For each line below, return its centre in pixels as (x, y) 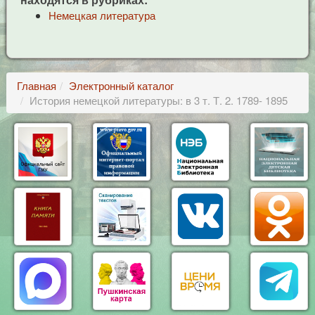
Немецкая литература (102, 15)
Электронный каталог (121, 85)
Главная (36, 85)
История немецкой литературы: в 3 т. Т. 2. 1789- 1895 (158, 100)
